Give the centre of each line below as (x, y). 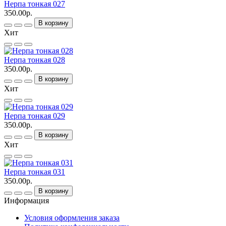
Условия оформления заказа (72, 218)
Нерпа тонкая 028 (35, 60)
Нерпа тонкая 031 (35, 172)
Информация (26, 201)
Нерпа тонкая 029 (35, 116)
